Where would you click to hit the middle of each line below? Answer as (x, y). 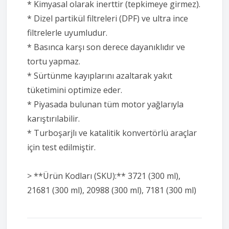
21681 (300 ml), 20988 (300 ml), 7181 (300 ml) (112, 190)
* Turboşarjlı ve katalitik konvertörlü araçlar (112, 133)
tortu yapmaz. (54, 61)
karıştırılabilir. (53, 118)
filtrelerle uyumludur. (67, 32)
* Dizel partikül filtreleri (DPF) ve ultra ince (108, 18)
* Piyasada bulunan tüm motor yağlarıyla (105, 104)
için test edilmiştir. (61, 147)
